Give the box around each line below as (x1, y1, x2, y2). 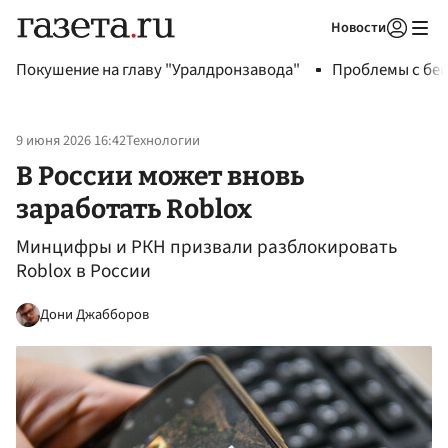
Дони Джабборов (40, 303, 149, 325)
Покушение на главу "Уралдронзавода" (16, 58, 300, 82)
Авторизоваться (268, 44, 362, 62)
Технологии (126, 130, 200, 152)
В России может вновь (16, 159, 304, 192)
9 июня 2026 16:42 (16, 130, 126, 152)
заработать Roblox (16, 192, 252, 225)
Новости (331, 17, 386, 38)
